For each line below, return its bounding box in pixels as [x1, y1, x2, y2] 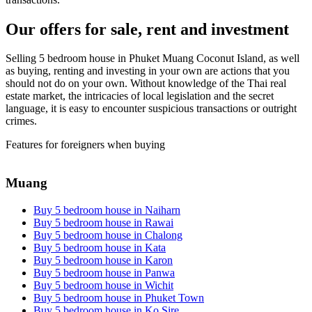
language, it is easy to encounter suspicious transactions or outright [6, 102, 297, 115]
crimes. [6, 115, 37, 127]
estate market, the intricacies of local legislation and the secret [6, 90, 274, 102]
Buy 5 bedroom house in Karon [33, 253, 173, 266]
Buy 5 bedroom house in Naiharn [33, 203, 180, 216]
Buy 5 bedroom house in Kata [33, 241, 166, 253]
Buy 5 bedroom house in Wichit [33, 279, 173, 291]
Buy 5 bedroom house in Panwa [33, 266, 175, 279]
